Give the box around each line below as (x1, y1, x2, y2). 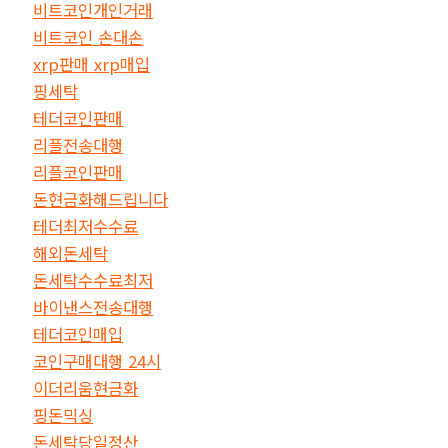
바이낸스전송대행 (33, 294, 154, 319)
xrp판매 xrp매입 (33, 51, 151, 76)
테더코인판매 (33, 105, 124, 130)
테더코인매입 (33, 321, 124, 346)
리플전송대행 (33, 132, 124, 157)
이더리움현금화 (33, 375, 139, 400)
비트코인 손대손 (33, 24, 144, 49)
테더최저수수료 (33, 213, 139, 238)
